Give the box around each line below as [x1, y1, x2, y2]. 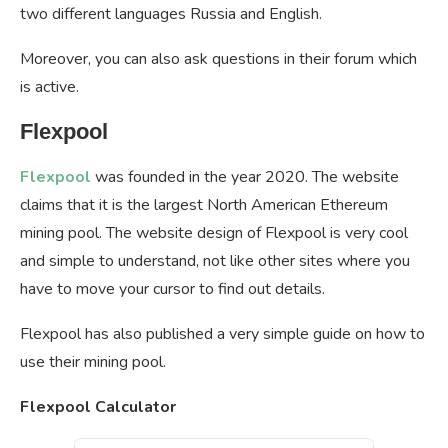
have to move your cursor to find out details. [20, 278, 325, 301]
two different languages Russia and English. [20, 3, 322, 26]
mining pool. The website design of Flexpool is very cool [20, 222, 408, 245]
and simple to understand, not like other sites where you [20, 250, 410, 273]
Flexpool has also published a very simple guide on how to [20, 323, 425, 346]
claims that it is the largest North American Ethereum [20, 194, 388, 217]
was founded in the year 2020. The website [95, 166, 399, 189]
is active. [20, 76, 79, 99]
